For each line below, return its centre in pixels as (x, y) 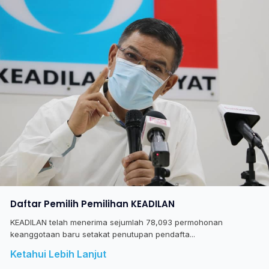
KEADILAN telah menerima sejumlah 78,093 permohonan (116, 222)
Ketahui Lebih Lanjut (58, 254)
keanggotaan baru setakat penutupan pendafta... (102, 234)
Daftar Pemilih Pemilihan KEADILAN (92, 204)
